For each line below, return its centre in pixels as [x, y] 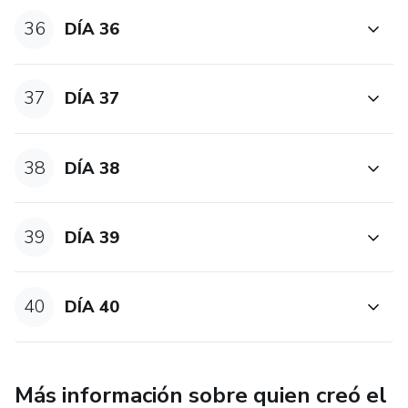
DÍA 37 [92, 99]
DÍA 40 [92, 306]
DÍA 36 [92, 30]
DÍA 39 [92, 237]
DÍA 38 [92, 168]
